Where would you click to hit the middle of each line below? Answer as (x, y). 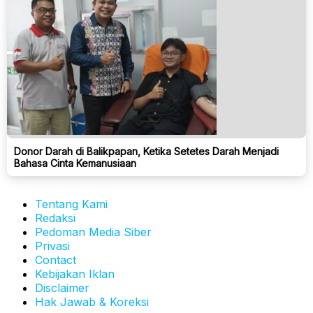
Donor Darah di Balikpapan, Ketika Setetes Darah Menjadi (146, 151)
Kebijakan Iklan (75, 274)
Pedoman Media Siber (93, 232)
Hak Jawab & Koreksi (92, 301)
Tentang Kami (71, 204)
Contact (56, 260)
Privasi (52, 246)
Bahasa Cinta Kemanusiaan (75, 163)
